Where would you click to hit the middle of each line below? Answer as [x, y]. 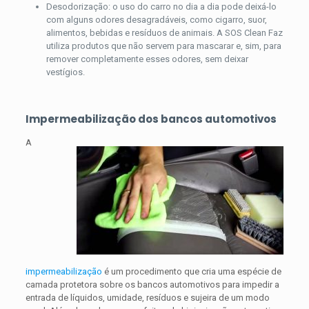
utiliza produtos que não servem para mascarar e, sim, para [163, 46]
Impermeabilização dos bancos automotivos [151, 119]
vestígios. [65, 72]
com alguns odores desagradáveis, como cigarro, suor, [156, 19]
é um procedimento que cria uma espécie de [191, 271]
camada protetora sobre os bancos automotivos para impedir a [152, 284]
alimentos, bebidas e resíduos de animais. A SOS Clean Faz [164, 32]
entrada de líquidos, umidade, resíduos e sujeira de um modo [147, 297]
